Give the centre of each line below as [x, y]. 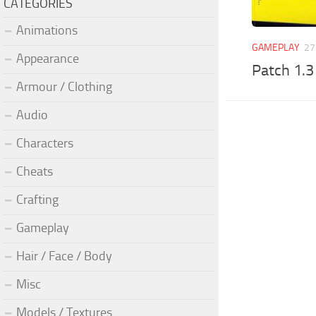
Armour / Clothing [64, 86]
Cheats [35, 171]
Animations [47, 30]
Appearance [48, 58]
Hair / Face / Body [64, 256]
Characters [45, 143]
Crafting [37, 199]
